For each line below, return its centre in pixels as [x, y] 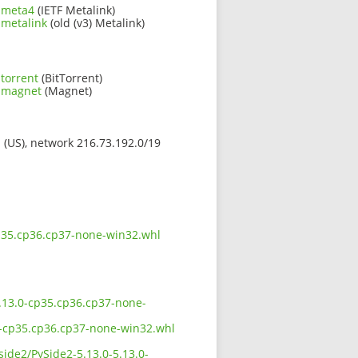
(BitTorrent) [70, 78]
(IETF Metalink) [75, 10]
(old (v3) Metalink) [96, 22]
